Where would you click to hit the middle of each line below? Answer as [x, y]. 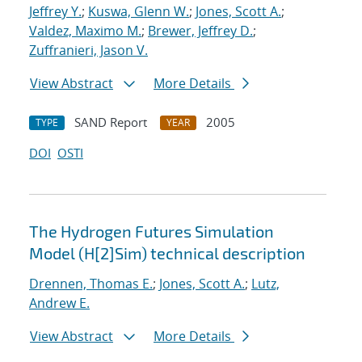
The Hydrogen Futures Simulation [152, 232]
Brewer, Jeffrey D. [200, 31]
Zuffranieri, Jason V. [88, 51]
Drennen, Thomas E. [91, 284]
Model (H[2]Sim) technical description [167, 253]
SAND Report [111, 122]
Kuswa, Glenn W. [139, 12]
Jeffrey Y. [55, 12]
